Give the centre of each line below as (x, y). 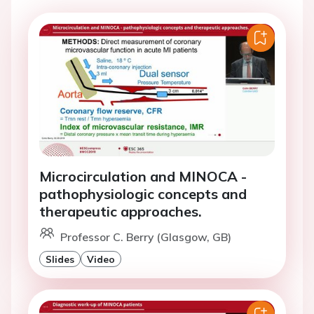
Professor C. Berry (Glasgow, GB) (146, 237)
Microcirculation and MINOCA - (143, 177)
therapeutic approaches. (121, 212)
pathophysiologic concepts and (143, 194)
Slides (60, 259)
